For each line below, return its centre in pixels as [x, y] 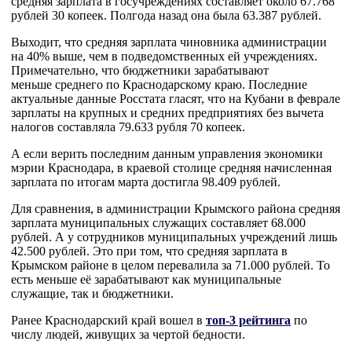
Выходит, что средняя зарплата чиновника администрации [169, 42]
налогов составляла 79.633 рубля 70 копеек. [128, 127]
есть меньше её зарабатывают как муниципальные [146, 279]
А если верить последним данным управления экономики [167, 154]
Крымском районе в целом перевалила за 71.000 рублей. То [170, 265]
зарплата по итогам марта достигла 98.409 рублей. [149, 182]
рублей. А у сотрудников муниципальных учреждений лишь [174, 237]
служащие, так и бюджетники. [92, 293]
